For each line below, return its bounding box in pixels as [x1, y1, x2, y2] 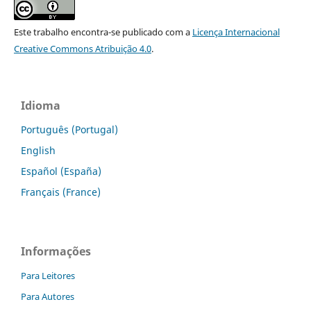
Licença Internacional [192, 25, 280, 38]
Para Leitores [21, 269, 75, 282]
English [21, 143, 56, 157]
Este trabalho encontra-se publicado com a [13, 25, 192, 38]
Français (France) [21, 185, 101, 199]
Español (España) [21, 164, 101, 178]
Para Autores [21, 289, 74, 303]
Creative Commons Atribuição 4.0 [13, 42, 151, 55]
